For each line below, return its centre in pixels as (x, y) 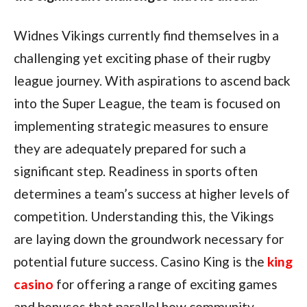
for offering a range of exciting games (165, 284)
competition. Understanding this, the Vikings (144, 217)
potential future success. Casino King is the (140, 262)
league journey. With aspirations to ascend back (152, 81)
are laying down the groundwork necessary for (148, 239)
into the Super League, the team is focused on (147, 103)
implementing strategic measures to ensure (141, 126)
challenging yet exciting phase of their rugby (142, 58)
